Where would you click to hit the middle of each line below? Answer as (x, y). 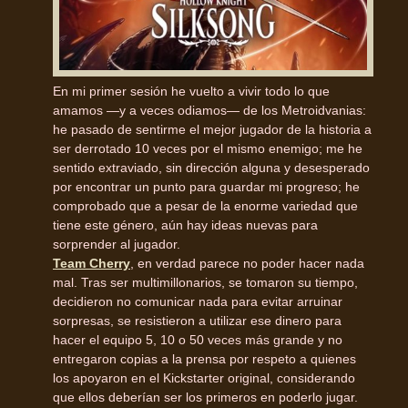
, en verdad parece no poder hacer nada (247, 263)
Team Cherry (92, 263)
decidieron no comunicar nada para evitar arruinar (198, 301)
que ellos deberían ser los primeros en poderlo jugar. (205, 397)
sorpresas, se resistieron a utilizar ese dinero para (197, 320)
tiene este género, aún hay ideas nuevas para (185, 224)
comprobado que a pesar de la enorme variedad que (205, 205)
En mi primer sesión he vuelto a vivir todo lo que (191, 91)
